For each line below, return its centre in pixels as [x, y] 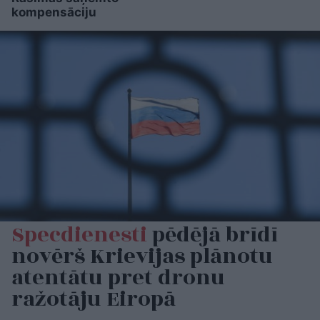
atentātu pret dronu [118, 277]
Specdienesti [79, 235]
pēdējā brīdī [212, 235]
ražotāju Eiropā [94, 299]
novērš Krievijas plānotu [142, 256]
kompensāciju [54, 12]
